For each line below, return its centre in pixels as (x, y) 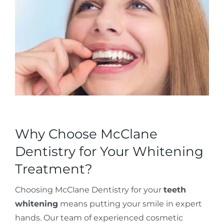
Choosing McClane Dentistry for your (89, 190)
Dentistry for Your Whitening (109, 152)
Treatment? (53, 169)
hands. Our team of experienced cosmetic (99, 218)
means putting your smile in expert (130, 204)
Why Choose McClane (86, 134)
